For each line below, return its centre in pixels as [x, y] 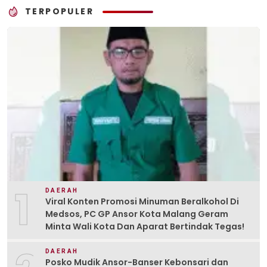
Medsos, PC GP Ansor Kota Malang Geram [137, 214]
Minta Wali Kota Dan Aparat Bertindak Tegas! [145, 226]
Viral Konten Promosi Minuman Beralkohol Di [142, 201]
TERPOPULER [59, 12]
